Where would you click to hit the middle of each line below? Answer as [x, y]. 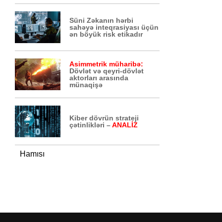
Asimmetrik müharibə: [107, 64]
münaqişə [86, 85]
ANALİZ [125, 125]
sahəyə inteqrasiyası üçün [114, 27]
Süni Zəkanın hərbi [102, 20]
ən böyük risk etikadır [106, 34]
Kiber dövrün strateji [104, 118]
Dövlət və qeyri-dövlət [107, 71]
